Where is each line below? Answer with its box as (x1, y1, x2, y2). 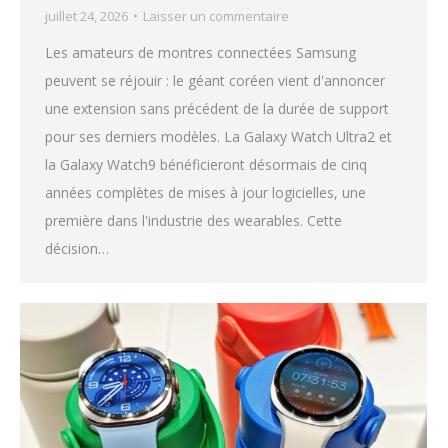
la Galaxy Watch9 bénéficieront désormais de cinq (45, 154, 367, 174)
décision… (45, 238, 109, 258)
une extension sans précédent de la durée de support (45, 98, 389, 118)
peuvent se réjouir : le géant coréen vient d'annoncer (45, 70, 385, 90)
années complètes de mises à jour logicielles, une (45, 182, 366, 202)
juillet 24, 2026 (45, 6, 128, 25)
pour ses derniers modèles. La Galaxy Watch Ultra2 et (45, 126, 392, 146)
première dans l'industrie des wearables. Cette (45, 210, 342, 230)
